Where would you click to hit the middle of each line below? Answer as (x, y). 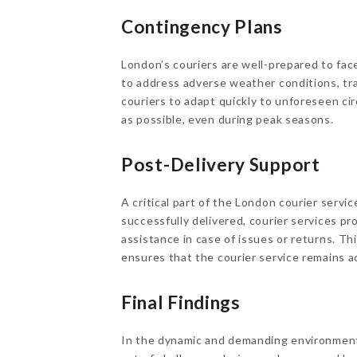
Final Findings (181, 302)
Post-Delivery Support (221, 165)
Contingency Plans (202, 27)
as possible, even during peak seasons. (228, 119)
